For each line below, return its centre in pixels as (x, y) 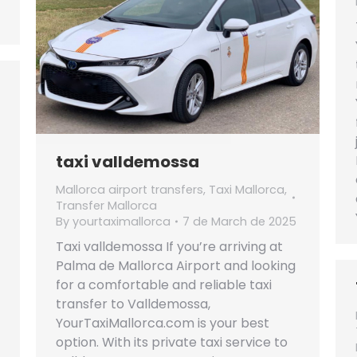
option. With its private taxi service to (172, 342)
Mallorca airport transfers (129, 189)
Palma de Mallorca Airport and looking (176, 265)
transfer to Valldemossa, (133, 304)
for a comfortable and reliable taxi (164, 284)
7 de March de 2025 (239, 221)
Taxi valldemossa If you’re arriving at (169, 246)
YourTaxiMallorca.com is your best (163, 323)
